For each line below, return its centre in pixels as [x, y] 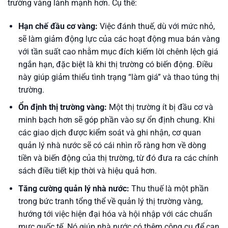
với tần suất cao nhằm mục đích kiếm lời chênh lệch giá [118, 51]
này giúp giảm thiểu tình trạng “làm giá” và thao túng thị [119, 77]
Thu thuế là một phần [169, 188]
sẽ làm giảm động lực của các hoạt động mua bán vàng [119, 39]
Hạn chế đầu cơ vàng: [58, 26]
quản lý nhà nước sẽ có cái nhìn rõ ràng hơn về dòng [112, 146]
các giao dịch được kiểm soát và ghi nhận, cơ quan [109, 133]
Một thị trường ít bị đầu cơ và [160, 107]
